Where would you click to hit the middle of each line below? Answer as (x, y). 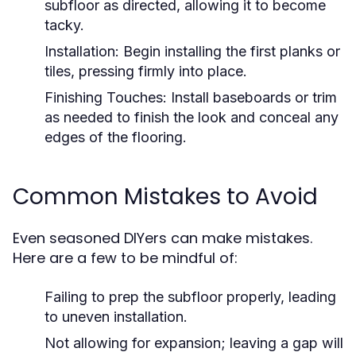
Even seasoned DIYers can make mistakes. (163, 238)
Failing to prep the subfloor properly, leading (190, 297)
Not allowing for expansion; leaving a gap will (194, 343)
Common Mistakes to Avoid (165, 197)
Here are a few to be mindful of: (125, 258)
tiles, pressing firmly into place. (146, 71)
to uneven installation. (116, 317)
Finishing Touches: (106, 97)
